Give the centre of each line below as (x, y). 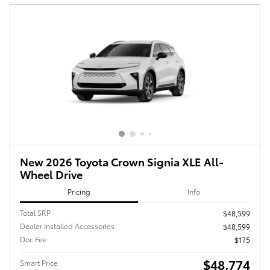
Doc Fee (33, 239)
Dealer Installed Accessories (67, 226)
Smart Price (39, 263)
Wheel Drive (51, 174)
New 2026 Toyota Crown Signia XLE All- (122, 161)
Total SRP (35, 213)
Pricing (79, 192)
